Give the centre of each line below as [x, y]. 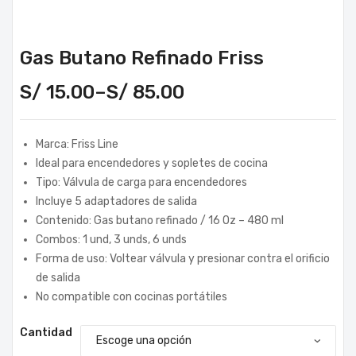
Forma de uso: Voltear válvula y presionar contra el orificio [183, 258]
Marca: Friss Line [77, 144]
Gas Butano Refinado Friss [142, 58]
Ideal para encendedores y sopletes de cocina [152, 163]
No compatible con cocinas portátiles [132, 296]
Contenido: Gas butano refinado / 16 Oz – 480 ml [160, 220]
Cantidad [46, 332]
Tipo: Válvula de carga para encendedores [141, 182]
